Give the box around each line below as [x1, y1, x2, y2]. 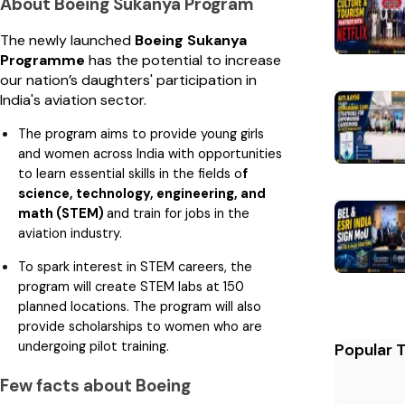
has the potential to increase [85, 50, 281, 70]
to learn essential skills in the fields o [18, 164, 242, 183]
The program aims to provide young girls [18, 124, 264, 143]
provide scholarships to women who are [18, 316, 262, 335]
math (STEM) [18, 203, 107, 222]
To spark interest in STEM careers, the [18, 257, 252, 276]
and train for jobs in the [107, 203, 250, 222]
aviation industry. [18, 223, 122, 242]
